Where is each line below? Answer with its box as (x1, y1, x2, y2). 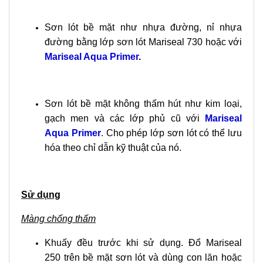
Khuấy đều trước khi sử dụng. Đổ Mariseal (45, 238, 242, 248)
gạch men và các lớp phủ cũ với (45, 113, 205, 123)
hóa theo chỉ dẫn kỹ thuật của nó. (45, 143, 181, 153)
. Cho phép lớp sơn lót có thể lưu (100, 128, 242, 138)
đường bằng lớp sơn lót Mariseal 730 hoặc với (45, 37, 242, 47)
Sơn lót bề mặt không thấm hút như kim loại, (45, 99, 242, 109)
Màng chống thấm (21, 214, 96, 224)
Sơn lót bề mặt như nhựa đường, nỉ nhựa (45, 22, 242, 32)
